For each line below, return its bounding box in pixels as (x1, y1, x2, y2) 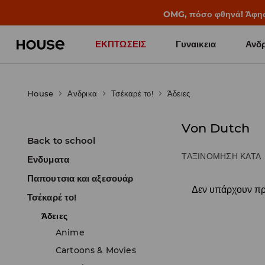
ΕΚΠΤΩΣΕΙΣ (95, 38, 146, 50)
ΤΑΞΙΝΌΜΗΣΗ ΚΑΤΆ (182, 151, 261, 161)
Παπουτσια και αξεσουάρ (27, 173, 134, 184)
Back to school (27, 135, 96, 146)
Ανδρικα (67, 89, 97, 98)
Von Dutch (182, 121, 250, 135)
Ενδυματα (27, 154, 69, 165)
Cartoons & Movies (56, 245, 136, 256)
